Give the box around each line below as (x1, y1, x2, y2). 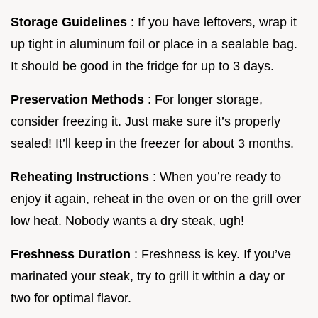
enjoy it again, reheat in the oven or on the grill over (11, 191, 301, 206)
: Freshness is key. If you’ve (134, 246, 291, 261)
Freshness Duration (11, 246, 134, 261)
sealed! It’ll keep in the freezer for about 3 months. (11, 136, 294, 150)
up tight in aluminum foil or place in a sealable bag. (11, 36, 297, 51)
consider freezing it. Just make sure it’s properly (11, 114, 280, 128)
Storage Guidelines (11, 14, 131, 29)
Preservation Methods (11, 92, 148, 106)
